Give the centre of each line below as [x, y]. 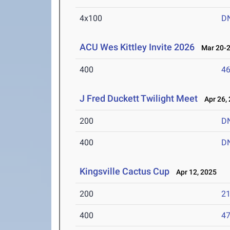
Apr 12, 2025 [194, 172]
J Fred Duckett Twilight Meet [139, 98]
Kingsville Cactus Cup [126, 171]
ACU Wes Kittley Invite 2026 [137, 47]
